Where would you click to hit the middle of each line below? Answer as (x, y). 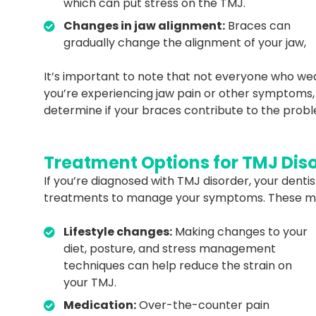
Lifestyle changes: (118, 231)
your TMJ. (90, 282)
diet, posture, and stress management (170, 248)
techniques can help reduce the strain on (178, 265)
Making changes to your (240, 231)
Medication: (100, 305)
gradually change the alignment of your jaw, (185, 42)
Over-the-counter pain (203, 305)
